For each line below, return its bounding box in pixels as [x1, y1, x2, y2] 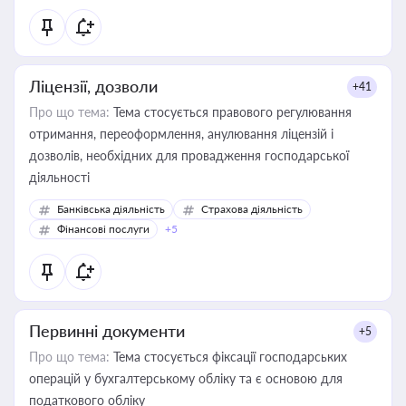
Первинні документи [29, 321, 185, 341]
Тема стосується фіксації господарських [110, 349, 347, 364]
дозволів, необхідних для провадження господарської [29, 148, 349, 163]
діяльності [29, 169, 90, 185]
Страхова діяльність [201, 202, 303, 216]
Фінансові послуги [57, 222, 150, 236]
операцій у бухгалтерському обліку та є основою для [29, 371, 343, 386]
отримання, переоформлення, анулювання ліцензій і [29, 126, 333, 141]
